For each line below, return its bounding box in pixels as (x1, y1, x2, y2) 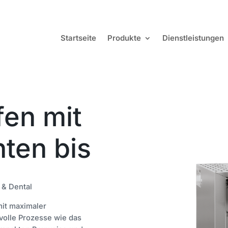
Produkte (107, 33, 141, 43)
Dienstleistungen (162, 33, 224, 43)
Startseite (61, 33, 96, 43)
